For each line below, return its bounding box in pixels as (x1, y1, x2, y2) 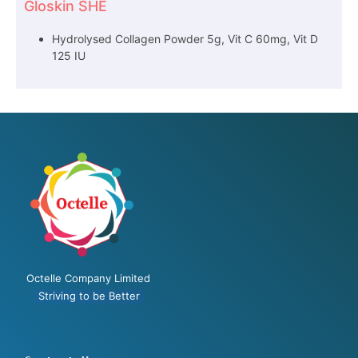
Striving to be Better (38, 289, 140, 303)
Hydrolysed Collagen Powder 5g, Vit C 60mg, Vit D (52, 32, 318, 46)
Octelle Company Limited (26, 272, 150, 285)
